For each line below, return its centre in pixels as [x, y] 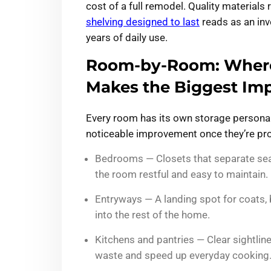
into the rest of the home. [152, 215]
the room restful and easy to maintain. [181, 175]
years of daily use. [127, 38]
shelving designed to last [143, 22]
